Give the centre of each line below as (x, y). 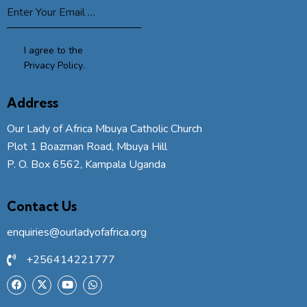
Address (33, 102)
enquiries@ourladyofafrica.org (77, 233)
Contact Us (42, 206)
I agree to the (54, 50)
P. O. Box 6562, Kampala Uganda (86, 165)
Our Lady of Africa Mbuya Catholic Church (105, 129)
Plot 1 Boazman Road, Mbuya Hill (87, 147)
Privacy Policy (54, 65)
